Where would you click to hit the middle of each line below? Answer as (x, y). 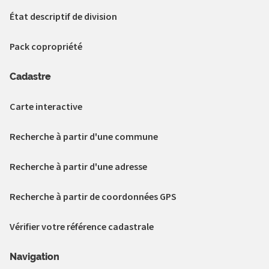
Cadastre (30, 77)
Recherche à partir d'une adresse (78, 167)
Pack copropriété (46, 47)
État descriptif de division (63, 17)
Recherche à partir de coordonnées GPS (93, 197)
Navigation (35, 257)
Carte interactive (46, 107)
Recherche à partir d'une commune (84, 137)
